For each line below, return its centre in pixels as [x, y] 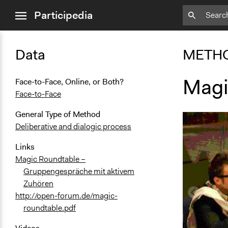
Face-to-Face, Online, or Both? [69, 82]
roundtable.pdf [50, 208]
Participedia [63, 15]
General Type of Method [58, 115]
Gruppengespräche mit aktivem [79, 172]
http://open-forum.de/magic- [66, 196]
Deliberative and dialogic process [73, 127]
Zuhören [38, 184]
